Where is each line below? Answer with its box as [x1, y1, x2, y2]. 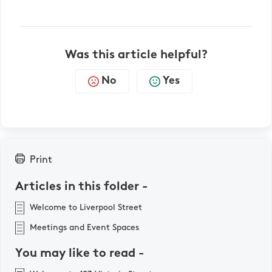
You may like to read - [15, 247, 144, 260]
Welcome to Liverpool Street [30, 203, 142, 212]
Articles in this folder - [15, 180, 148, 193]
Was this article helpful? [64, 49, 208, 61]
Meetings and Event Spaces [30, 223, 139, 233]
